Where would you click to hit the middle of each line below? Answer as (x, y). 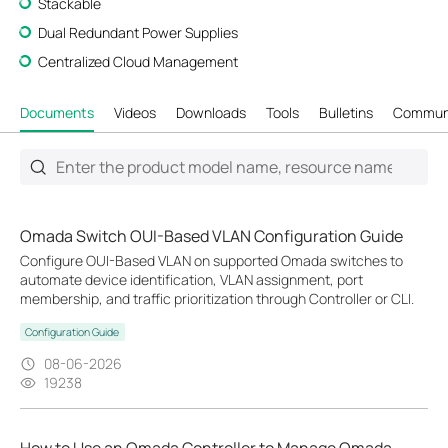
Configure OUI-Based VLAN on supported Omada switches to (211, 260)
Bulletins (346, 112)
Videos (135, 112)
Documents (57, 112)
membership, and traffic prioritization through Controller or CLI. (217, 298)
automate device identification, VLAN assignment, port (191, 279)
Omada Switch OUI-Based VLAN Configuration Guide (211, 236)
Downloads (211, 112)
